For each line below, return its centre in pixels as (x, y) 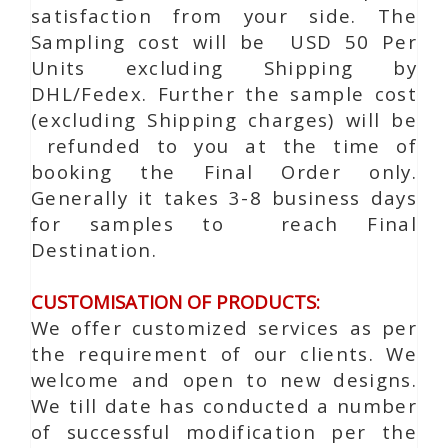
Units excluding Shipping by (224, 67)
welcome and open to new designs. (224, 379)
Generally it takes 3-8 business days (224, 197)
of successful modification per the (224, 431)
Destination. (94, 249)
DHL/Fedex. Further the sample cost (224, 93)
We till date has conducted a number (224, 405)
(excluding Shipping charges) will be (224, 119)
